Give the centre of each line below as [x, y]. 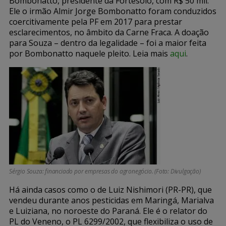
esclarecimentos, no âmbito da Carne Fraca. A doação [109, 32]
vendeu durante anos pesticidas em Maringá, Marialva [111, 200]
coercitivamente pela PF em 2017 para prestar [96, 21]
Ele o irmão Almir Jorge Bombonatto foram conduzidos [113, 11]
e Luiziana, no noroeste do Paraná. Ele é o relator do [108, 211]
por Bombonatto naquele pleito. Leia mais [90, 53]
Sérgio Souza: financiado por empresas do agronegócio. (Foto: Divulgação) [105, 171]
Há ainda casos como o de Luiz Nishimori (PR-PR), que [110, 189]
